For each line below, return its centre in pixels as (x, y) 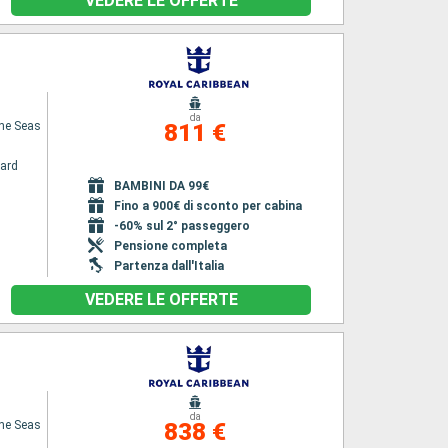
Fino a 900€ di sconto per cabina (208, 206)
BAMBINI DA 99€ (162, 186)
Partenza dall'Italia (169, 266)
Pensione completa (171, 246)
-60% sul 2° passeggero (182, 226)
